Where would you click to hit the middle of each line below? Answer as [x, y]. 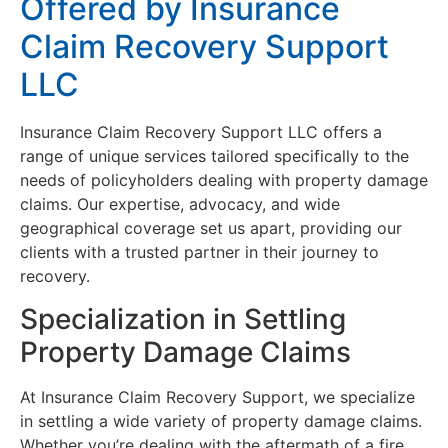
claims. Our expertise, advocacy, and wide [180, 204]
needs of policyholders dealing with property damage [224, 180]
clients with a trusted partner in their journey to [199, 252]
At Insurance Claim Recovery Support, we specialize [217, 396]
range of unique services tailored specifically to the [214, 156]
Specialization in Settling [183, 318]
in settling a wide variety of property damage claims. [221, 420]
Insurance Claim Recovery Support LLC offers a [201, 132]
